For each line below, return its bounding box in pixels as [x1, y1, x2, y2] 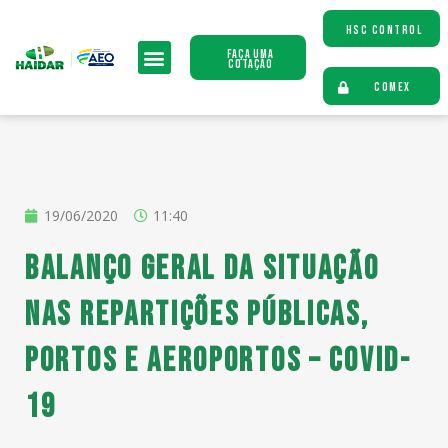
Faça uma [227, 47, 274, 62]
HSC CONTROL [345, 23, 423, 38]
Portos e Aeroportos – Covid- [25, 341, 412, 381]
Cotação [228, 57, 273, 72]
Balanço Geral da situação [25, 249, 380, 289]
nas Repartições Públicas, [25, 295, 370, 335]
